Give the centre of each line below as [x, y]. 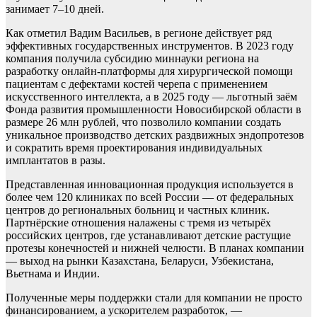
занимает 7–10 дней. [55, 8]
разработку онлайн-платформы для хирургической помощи [149, 71]
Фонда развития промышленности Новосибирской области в [154, 109]
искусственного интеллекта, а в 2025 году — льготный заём [151, 96]
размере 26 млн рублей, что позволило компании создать [143, 122]
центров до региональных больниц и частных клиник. [138, 209]
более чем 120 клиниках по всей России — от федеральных [150, 197]
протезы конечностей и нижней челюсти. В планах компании [155, 248]
